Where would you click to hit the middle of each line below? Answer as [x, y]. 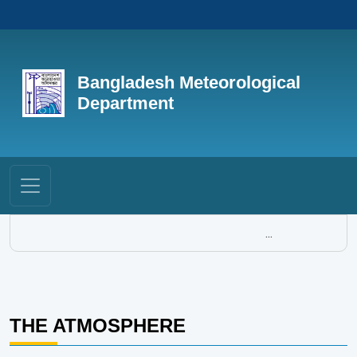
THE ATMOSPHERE [98, 326]
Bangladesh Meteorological [188, 82]
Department [125, 103]
